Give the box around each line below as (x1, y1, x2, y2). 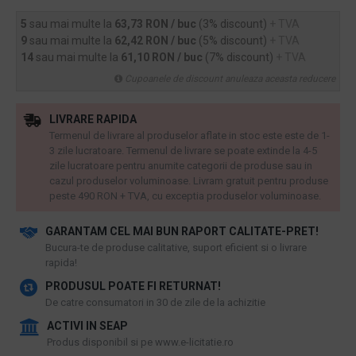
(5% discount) (199, 34, 269, 47)
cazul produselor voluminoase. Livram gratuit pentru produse (49, 175, 328, 187)
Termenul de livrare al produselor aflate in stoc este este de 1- (49, 130, 330, 141)
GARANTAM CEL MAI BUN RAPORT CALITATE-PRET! (45, 225, 319, 238)
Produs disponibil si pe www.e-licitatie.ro (47, 336, 234, 348)
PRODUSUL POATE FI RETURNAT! (45, 280, 221, 292)
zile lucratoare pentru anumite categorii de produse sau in (49, 160, 312, 172)
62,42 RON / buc (114, 34, 199, 47)
